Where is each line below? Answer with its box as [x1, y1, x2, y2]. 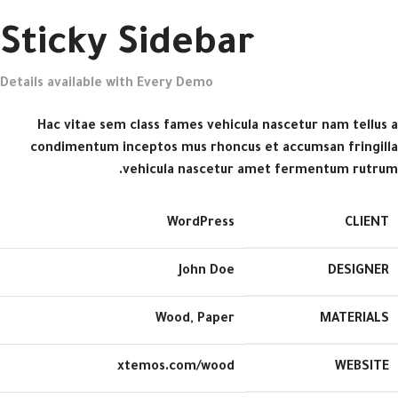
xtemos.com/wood [117, 361, 235, 375]
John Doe [179, 265, 235, 279]
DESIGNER [328, 265, 389, 279]
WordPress [167, 217, 235, 231]
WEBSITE [335, 361, 389, 375]
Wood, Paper [155, 313, 235, 327]
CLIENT [345, 217, 389, 231]
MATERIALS [320, 313, 389, 327]
